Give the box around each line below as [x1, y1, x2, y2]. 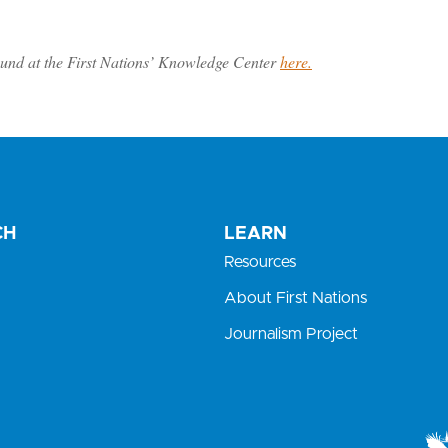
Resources [224, 254, 296, 271]
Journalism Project [224, 326, 358, 343]
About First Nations [224, 290, 367, 307]
